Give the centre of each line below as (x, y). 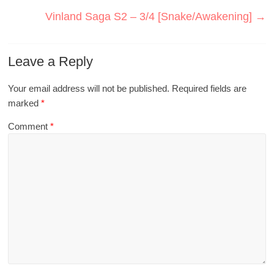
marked (25, 103)
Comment (29, 126)
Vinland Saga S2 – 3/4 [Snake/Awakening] (150, 16)
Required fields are (209, 88)
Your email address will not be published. (89, 88)
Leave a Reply (51, 61)
